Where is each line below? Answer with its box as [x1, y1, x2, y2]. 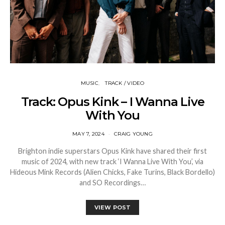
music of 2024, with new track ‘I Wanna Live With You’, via [22, 157, 203, 166]
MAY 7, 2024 [72, 130, 104, 137]
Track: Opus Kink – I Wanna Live [21, 94, 204, 109]
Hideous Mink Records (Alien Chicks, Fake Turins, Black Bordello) [10, 167, 215, 176]
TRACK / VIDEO [105, 79, 145, 86]
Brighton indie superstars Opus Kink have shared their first [18, 146, 207, 155]
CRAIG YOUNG [114, 130, 153, 137]
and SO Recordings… [79, 178, 146, 187]
